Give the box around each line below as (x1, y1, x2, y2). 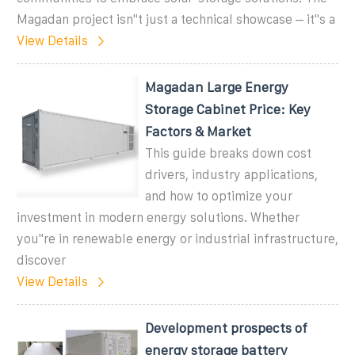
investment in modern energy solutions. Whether (17, 210, 300, 224)
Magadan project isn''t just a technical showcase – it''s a (17, 12, 335, 26)
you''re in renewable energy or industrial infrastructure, (17, 231, 338, 246)
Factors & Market (145, 124, 252, 139)
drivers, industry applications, (145, 167, 319, 181)
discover (17, 253, 66, 267)
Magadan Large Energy (145, 79, 289, 94)
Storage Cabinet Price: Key (145, 101, 311, 116)
